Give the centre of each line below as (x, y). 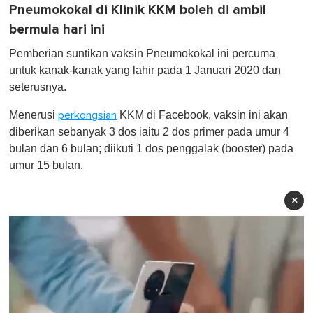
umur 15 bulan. (46, 166)
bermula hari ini (57, 30)
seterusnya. (38, 87)
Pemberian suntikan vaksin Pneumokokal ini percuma (142, 54)
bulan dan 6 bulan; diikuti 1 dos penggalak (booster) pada (151, 149)
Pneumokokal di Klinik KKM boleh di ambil (138, 10)
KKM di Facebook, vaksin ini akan (202, 115)
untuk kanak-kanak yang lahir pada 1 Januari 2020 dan (145, 71)
